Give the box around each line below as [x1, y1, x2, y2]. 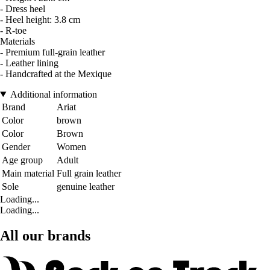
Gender [2, 141, 30, 152]
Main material [2, 168, 54, 178]
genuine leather [57, 181, 115, 192]
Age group [2, 154, 43, 165]
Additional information [10, 89, 97, 99]
